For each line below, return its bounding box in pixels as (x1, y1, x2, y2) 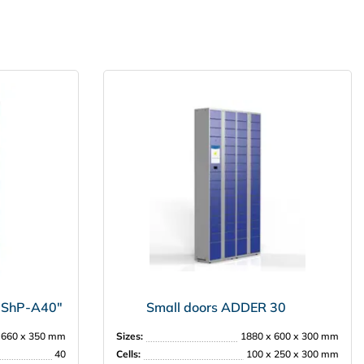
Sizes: (116, 330, 143, 343)
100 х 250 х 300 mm (246, 348, 339, 361)
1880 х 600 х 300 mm (240, 330, 339, 343)
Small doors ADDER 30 (146, 299, 286, 316)
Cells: (116, 348, 141, 361)
